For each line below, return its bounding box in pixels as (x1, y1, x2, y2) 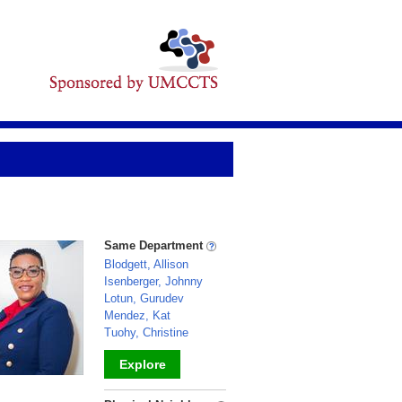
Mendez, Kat (104, 309, 170, 322)
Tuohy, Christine (104, 326, 188, 339)
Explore (118, 357, 166, 371)
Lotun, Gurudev (104, 292, 184, 305)
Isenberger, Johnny (104, 275, 203, 288)
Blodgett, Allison (104, 258, 188, 271)
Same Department (104, 239, 206, 252)
